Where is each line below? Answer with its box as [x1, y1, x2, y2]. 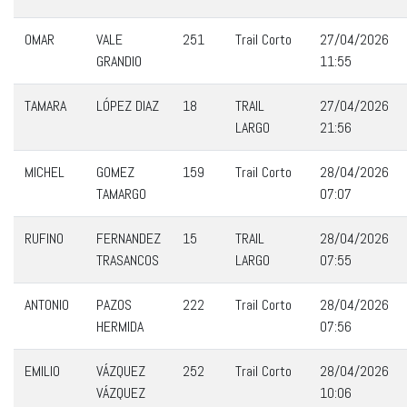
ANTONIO [25, 295, 69, 314]
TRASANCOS [96, 251, 159, 270]
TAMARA [25, 96, 66, 115]
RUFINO [25, 229, 64, 248]
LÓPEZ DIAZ [96, 96, 159, 115]
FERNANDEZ [96, 229, 161, 248]
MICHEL [25, 163, 65, 182]
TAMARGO [96, 184, 146, 203]
